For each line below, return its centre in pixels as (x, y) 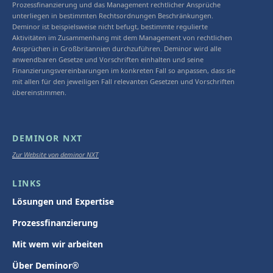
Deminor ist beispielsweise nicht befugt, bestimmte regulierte (110, 26)
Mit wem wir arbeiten (58, 244)
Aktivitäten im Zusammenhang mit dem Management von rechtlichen (122, 37)
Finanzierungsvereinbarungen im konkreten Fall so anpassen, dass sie (124, 70)
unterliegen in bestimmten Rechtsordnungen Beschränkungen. (113, 15)
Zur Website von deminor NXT (55, 154)
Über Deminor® (46, 265)
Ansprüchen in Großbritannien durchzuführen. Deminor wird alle (117, 48)
